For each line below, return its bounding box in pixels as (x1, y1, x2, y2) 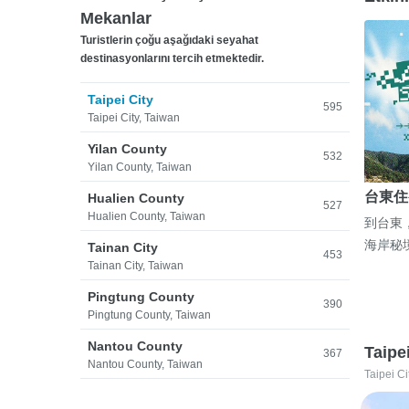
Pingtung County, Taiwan (88, 309, 211, 321)
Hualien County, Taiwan (88, 210, 205, 223)
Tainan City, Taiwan (88, 259, 184, 272)
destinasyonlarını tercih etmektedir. (80, 52, 264, 65)
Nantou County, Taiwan (88, 358, 203, 371)
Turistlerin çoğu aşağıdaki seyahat (80, 34, 258, 47)
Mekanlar (80, 9, 152, 27)
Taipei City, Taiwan (88, 111, 180, 124)
